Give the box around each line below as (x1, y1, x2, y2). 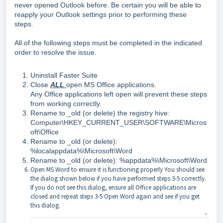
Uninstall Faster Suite (30, 71, 98, 79)
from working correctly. (30, 100, 102, 108)
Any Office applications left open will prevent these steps (30, 90, 207, 98)
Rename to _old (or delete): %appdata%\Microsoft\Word (30, 156, 207, 164)
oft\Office (30, 128, 59, 136)
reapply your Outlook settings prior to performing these (14, 10, 187, 18)
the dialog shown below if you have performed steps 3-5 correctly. (30, 174, 206, 183)
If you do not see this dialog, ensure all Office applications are (30, 183, 196, 192)
